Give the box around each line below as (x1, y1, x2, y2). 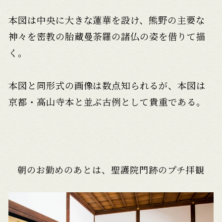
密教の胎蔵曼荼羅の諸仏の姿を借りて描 (36, 30, 206, 43)
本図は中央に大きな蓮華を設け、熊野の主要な (8, 13, 205, 27)
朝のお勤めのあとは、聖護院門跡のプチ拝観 (17, 163, 205, 176)
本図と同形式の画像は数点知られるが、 (8, 79, 177, 92)
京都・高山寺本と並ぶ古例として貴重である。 (8, 95, 206, 109)
